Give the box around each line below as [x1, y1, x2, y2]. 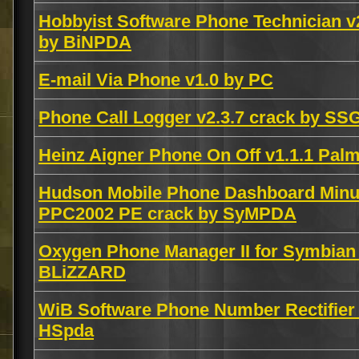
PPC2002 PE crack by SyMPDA [38, 204, 296, 224]
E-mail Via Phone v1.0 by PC [38, 70, 273, 90]
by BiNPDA [38, 32, 131, 52]
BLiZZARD [38, 262, 126, 282]
